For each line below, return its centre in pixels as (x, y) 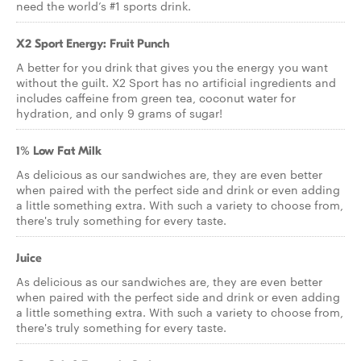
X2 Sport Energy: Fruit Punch (93, 44)
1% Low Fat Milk (59, 151)
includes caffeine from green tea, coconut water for (156, 98)
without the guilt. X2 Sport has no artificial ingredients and (176, 82)
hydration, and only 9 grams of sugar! (119, 113)
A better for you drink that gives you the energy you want (172, 67)
